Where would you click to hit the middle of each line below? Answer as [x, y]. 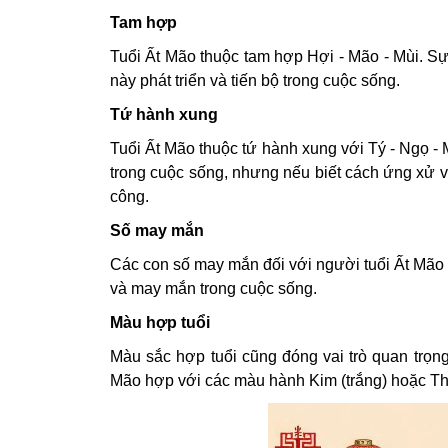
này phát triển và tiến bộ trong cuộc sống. [255, 80]
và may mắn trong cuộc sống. [213, 288]
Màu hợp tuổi [160, 322]
